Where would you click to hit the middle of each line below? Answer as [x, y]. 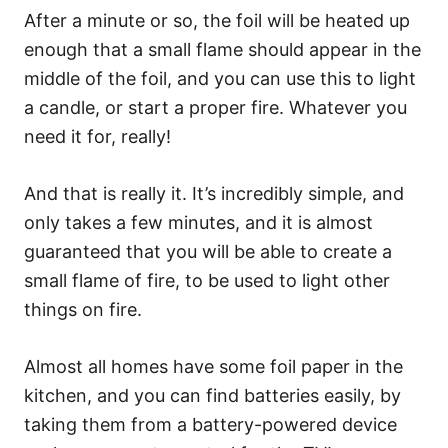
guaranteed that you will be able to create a [208, 251]
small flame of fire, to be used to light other [207, 280]
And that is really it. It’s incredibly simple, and [214, 193]
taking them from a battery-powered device [210, 424]
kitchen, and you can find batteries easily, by [212, 395]
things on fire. [83, 309]
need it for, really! [97, 136]
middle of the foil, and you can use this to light [220, 78]
